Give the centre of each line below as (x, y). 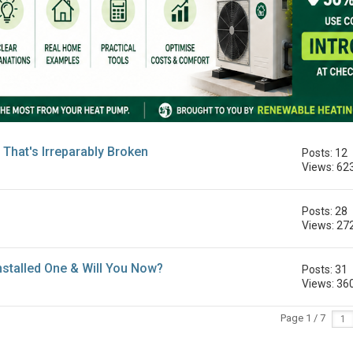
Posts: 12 (325, 153)
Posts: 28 (325, 212)
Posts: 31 (325, 270)
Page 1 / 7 (303, 318)
